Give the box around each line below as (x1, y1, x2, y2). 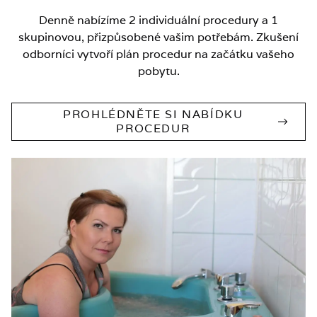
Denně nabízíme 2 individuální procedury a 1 (39, 12, 278, 28)
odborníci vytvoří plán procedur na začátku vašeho (23, 46, 294, 62)
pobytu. (137, 63, 180, 79)
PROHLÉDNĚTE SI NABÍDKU (63, 106, 243, 122)
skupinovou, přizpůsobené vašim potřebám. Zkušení (18, 29, 299, 45)
